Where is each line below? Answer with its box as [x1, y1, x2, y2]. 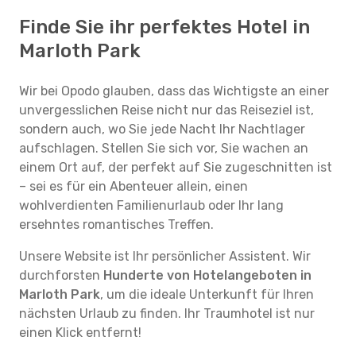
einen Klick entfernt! [19, 325, 141, 340]
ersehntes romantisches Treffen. [19, 217, 214, 232]
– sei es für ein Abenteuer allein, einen [19, 179, 248, 194]
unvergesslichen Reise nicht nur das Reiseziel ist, [19, 103, 314, 118]
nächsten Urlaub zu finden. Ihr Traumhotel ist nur [19, 306, 315, 321]
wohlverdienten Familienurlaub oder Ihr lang [19, 198, 284, 213]
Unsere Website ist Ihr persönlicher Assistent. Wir [19, 249, 311, 264]
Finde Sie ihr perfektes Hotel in [19, 16, 310, 38]
